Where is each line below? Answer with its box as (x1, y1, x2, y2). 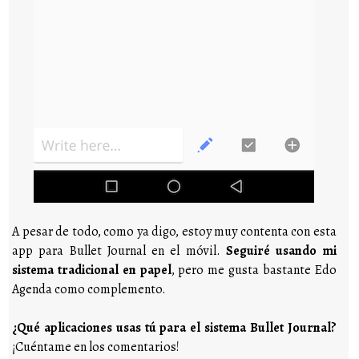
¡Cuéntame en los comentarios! (12, 337, 180, 356)
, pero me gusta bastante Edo (171, 260, 337, 279)
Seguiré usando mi (226, 241, 337, 260)
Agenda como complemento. (12, 280, 167, 298)
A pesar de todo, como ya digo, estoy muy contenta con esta (12, 222, 337, 240)
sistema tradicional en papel (12, 260, 171, 279)
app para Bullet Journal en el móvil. (12, 241, 227, 260)
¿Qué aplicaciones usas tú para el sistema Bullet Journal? (12, 318, 337, 337)
